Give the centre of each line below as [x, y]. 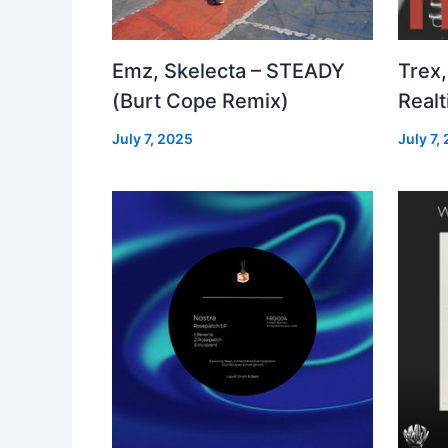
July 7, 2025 [152, 138]
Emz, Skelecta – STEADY [228, 70]
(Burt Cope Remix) [200, 100]
